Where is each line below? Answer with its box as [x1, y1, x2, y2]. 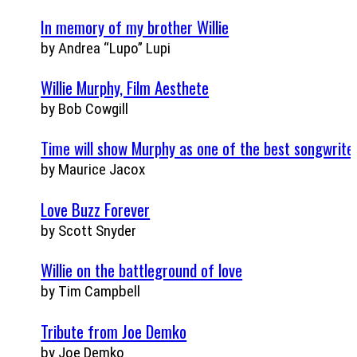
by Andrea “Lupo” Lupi [41, 38, 171, 57]
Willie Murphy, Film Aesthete [41, 75, 210, 100]
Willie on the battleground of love [41, 257, 243, 283]
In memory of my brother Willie [41, 14, 229, 39]
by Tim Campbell [41, 282, 141, 301]
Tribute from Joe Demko [41, 318, 187, 343]
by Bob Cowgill [41, 100, 129, 118]
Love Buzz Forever [41, 196, 151, 222]
